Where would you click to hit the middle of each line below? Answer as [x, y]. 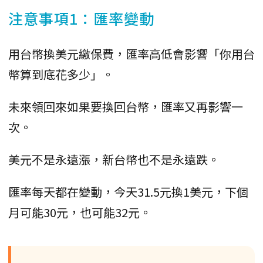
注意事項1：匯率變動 [81, 18]
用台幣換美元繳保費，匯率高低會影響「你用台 [131, 53]
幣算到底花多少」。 [61, 74]
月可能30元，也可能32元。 [80, 212]
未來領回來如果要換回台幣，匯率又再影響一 [126, 106]
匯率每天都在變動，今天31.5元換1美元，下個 [128, 191]
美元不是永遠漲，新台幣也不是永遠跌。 [114, 159]
